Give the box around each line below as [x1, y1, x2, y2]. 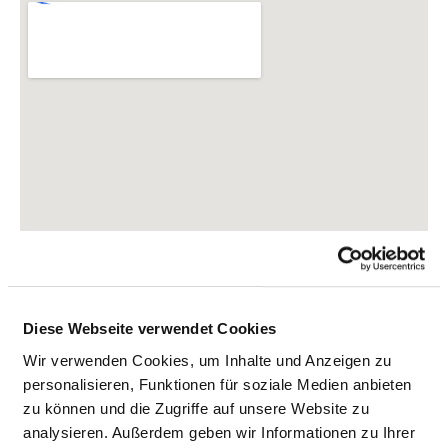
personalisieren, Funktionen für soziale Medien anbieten [23, 375, 412, 393]
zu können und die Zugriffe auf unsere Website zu [23, 399, 369, 417]
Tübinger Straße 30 [34, 383, 172, 400]
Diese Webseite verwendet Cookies [23, 320, 276, 338]
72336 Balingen [34, 407, 147, 424]
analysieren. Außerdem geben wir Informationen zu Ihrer [23, 423, 415, 441]
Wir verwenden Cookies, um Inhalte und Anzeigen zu [23, 351, 392, 369]
